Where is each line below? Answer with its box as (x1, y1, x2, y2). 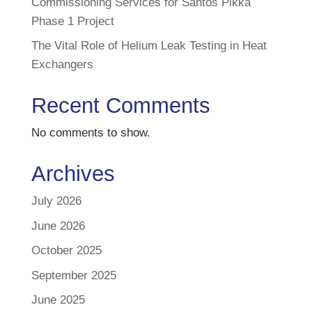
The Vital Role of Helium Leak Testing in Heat (31, 39, 267, 53)
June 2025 (31, 293, 85, 307)
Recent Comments (31, 93, 210, 118)
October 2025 (31, 244, 102, 258)
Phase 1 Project (31, 14, 114, 28)
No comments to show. (31, 126, 150, 140)
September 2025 (31, 268, 116, 282)
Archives (31, 162, 115, 187)
